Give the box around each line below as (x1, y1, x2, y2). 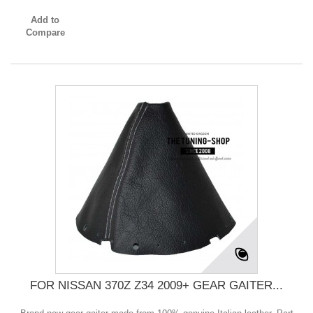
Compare (25, 27, 65, 38)
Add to (31, 15, 60, 26)
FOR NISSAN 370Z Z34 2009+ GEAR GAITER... (30, 279, 283, 293)
